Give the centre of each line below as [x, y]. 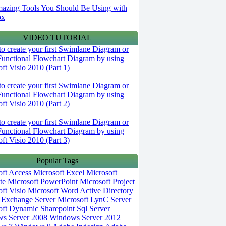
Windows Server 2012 [85, 218]
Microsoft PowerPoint [43, 181]
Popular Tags [57, 161]
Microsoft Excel [59, 172]
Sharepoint [58, 209]
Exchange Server [28, 200]
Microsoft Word [53, 190]
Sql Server [93, 209]
